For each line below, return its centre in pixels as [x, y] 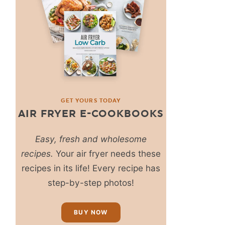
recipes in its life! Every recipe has [91, 168]
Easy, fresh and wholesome [91, 139]
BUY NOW [91, 212]
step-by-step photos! [91, 182]
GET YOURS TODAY [91, 100]
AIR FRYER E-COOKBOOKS [91, 113]
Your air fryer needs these [107, 153]
